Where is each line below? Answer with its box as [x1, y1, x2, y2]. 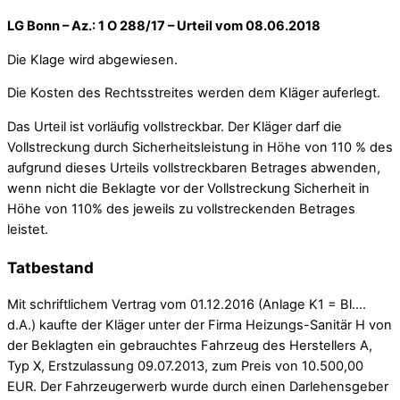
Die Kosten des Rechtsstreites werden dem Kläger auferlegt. [7, 85, 380, 102]
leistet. [7, 221, 48, 237]
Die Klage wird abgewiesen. [7, 51, 178, 68]
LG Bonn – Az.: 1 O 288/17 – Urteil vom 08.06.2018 [7, 18, 321, 35]
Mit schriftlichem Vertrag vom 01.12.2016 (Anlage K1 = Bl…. [7, 296, 366, 313]
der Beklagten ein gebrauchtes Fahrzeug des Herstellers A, [7, 337, 372, 354]
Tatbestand [7, 257, 94, 277]
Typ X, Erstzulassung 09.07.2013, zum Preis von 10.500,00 [7, 358, 363, 375]
